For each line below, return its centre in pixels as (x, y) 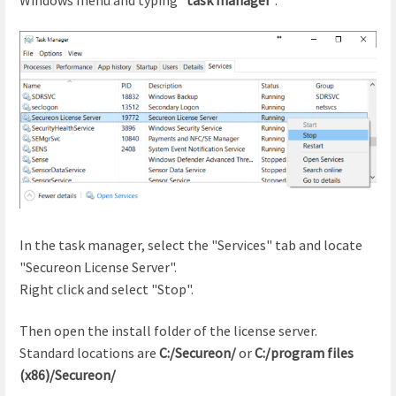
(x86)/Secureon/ (68, 374)
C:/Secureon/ (198, 352)
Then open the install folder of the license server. (168, 330)
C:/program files (304, 352)
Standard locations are (89, 352)
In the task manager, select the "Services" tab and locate (191, 244)
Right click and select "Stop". (107, 289)
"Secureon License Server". (98, 267)
